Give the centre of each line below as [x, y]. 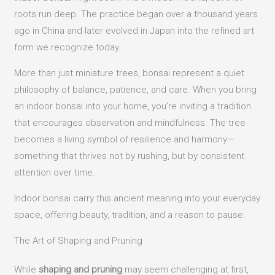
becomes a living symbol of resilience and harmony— [125, 140]
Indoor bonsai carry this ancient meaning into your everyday [137, 199]
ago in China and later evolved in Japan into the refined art [134, 31]
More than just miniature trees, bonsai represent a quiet [130, 73]
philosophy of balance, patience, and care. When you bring [136, 90]
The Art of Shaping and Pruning [79, 241]
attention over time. [55, 173]
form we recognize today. [68, 48]
